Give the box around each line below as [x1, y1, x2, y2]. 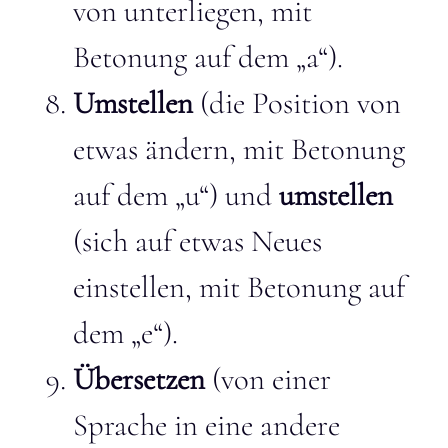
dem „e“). [73, 315, 178, 352]
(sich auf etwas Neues [73, 223, 322, 260]
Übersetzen [73, 361, 205, 398]
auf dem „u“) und [73, 177, 279, 214]
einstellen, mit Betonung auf [73, 269, 405, 306]
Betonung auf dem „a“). [73, 39, 343, 76]
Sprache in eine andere [73, 407, 340, 444]
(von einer [205, 361, 331, 398]
